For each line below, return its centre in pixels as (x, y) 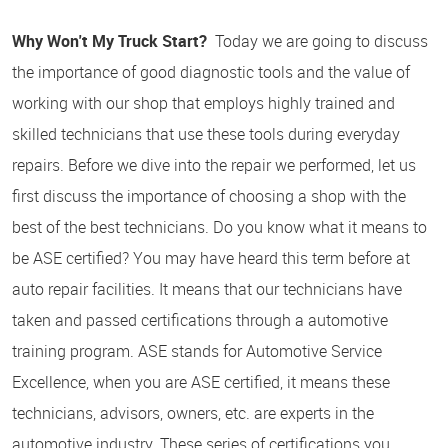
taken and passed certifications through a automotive (200, 319)
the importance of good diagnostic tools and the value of (211, 71)
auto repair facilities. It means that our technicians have (207, 288)
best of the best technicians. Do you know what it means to (219, 226)
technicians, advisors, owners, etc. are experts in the (193, 412)
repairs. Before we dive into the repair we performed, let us (214, 164)
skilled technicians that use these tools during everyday (206, 133)
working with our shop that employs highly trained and (203, 102)
